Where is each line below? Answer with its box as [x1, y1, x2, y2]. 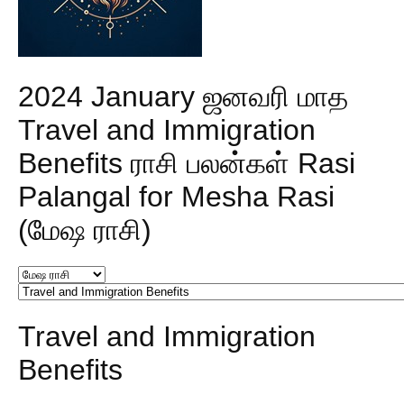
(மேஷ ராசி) [18, 213, 151, 246]
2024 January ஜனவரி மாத [18, 79, 348, 113]
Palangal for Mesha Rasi [18, 179, 335, 213]
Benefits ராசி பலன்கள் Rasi [18, 146, 355, 179]
